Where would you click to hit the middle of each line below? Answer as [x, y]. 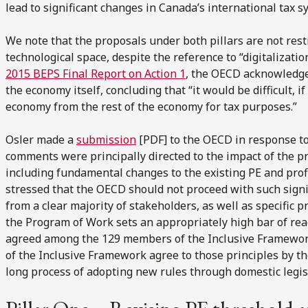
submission [106, 139]
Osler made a [41, 139]
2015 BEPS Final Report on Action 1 [96, 73]
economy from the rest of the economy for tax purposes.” [151, 106]
